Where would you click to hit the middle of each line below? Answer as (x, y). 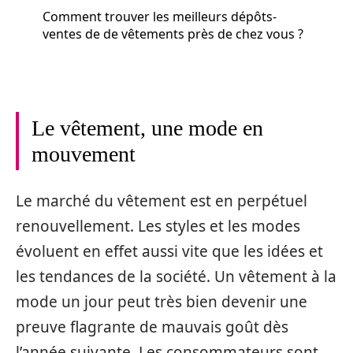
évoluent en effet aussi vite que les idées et (169, 251)
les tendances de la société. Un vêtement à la (176, 276)
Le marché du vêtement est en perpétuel (162, 201)
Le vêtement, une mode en (147, 128)
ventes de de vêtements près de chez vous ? (173, 33)
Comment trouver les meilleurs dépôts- (160, 16)
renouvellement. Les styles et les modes (158, 226)
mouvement (84, 154)
